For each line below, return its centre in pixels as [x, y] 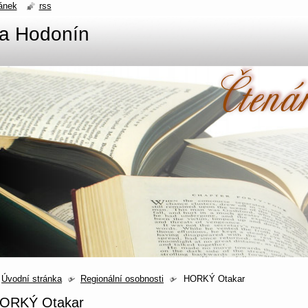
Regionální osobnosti [122, 279]
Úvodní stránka [32, 279]
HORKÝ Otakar [214, 279]
